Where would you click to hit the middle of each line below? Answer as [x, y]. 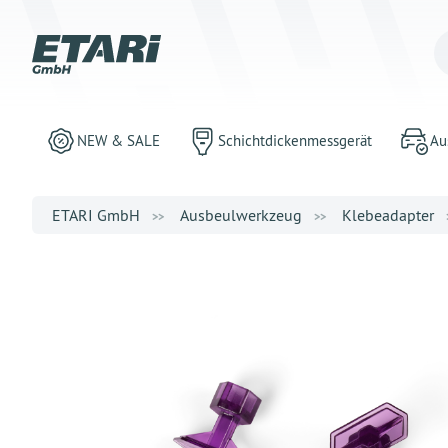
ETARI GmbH [96, 215]
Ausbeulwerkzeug [241, 215]
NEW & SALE [118, 140]
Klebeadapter [388, 215]
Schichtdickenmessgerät [295, 140]
